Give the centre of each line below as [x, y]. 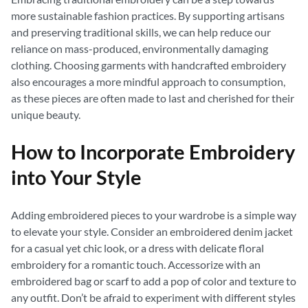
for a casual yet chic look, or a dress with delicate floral [137, 248]
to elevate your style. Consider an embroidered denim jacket [152, 231]
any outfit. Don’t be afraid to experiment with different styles [153, 297]
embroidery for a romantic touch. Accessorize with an [136, 264]
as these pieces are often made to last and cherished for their [153, 98]
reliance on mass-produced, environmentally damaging [140, 48]
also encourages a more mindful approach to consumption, [148, 81]
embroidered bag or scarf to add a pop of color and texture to [154, 281]
